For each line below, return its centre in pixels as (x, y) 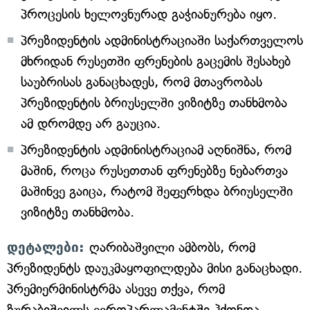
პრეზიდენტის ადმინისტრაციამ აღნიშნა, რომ (156, 150)
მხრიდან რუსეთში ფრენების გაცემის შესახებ (156, 61)
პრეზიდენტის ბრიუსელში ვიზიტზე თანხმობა (154, 103)
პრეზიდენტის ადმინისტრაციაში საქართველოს (162, 40)
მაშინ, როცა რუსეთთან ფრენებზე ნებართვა (154, 171)
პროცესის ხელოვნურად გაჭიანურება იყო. (149, 14)
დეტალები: (48, 247)
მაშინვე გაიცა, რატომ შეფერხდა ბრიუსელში (157, 191)
